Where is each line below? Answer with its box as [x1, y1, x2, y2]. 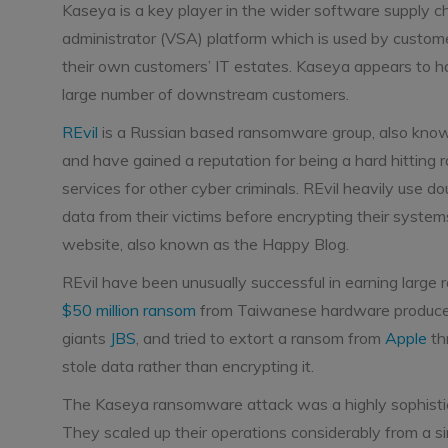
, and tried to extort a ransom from [136, 328, 385, 348]
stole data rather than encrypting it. [62, 356, 314, 376]
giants [62, 328, 110, 348]
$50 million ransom [62, 300, 196, 320]
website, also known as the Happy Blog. [62, 234, 349, 254]
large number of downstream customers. [62, 84, 349, 104]
